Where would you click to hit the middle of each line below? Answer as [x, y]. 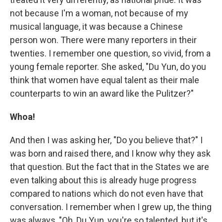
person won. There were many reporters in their [103, 40]
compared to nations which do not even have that [107, 194]
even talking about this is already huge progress [103, 180]
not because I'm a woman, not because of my [99, 13]
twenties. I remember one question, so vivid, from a [110, 53]
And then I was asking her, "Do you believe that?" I [106, 140]
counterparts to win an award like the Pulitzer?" [102, 93]
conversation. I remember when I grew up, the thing [111, 207]
